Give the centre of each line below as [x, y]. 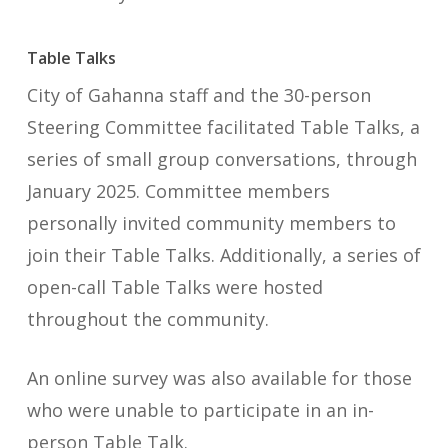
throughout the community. [147, 319]
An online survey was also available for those [219, 378]
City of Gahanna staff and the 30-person [198, 95]
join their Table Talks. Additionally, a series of [223, 255]
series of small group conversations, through [221, 159]
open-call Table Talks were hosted [174, 287]
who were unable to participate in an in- [200, 410]
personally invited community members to [211, 223]
